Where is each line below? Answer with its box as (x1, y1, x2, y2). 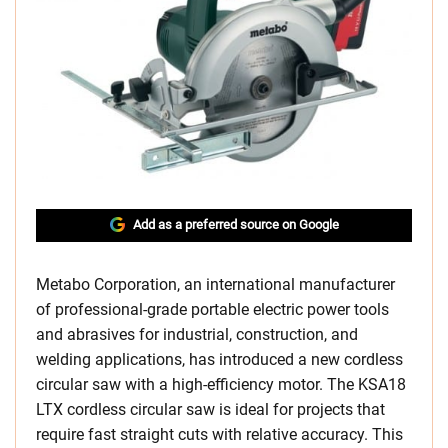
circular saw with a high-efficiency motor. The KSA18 (36, 374, 406, 394)
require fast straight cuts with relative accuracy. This (36, 424, 403, 444)
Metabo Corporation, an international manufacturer (36, 274, 395, 294)
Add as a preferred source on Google (132, 216, 339, 232)
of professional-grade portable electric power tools (36, 299, 389, 319)
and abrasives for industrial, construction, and (36, 324, 358, 344)
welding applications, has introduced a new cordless (36, 349, 403, 369)
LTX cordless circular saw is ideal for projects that (36, 399, 385, 419)
